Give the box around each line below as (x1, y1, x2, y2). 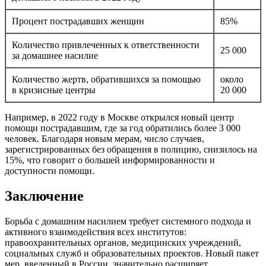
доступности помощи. (5, 166, 94, 176)
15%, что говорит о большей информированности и (5, 155, 215, 166)
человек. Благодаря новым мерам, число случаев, (5, 134, 204, 144)
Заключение (5, 188, 84, 204)
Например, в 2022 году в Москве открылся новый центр (5, 112, 234, 123)
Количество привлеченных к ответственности (12, 40, 199, 50)
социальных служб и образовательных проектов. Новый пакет (5, 248, 259, 259)
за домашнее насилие (12, 50, 98, 61)
